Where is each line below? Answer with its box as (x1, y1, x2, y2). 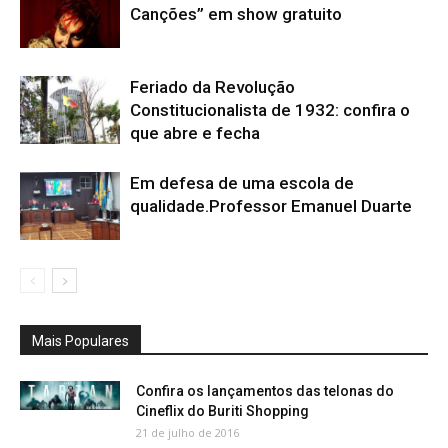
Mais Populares (32, 332, 129, 349)
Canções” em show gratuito (130, 3, 342, 24)
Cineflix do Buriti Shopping (136, 402, 309, 419)
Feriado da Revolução (130, 76, 295, 97)
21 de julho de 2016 (136, 424, 239, 440)
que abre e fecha (130, 122, 260, 143)
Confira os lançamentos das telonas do (136, 382, 394, 399)
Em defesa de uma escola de (130, 172, 354, 193)
